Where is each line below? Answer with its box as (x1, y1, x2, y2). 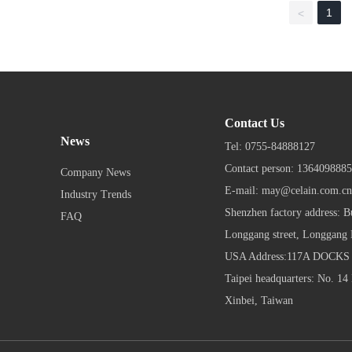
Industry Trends (60, 188, 132, 200)
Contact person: (225, 162, 297, 174)
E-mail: (225, 184, 262, 196)
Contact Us (225, 115, 284, 130)
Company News (60, 166, 131, 178)
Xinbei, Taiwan (225, 294, 293, 306)
